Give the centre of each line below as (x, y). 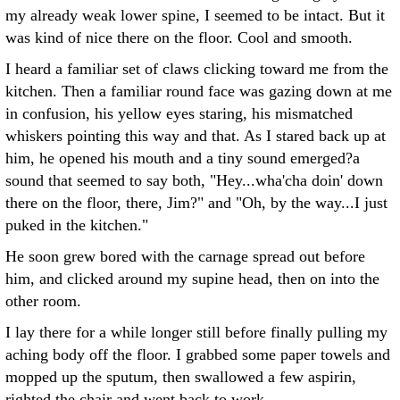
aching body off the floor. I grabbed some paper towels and (198, 354)
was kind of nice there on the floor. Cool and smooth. (179, 37)
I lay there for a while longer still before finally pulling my (196, 332)
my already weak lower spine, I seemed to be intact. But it (195, 15)
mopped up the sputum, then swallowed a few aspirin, (181, 377)
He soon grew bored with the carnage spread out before (185, 256)
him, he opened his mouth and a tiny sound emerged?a (183, 158)
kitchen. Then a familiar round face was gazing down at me (199, 91)
